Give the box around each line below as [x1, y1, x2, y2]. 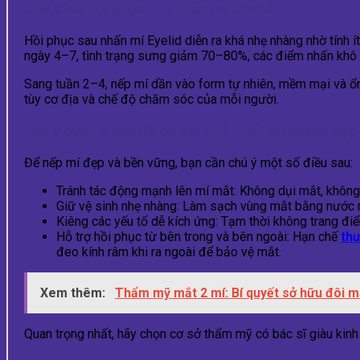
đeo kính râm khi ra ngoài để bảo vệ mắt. [56, 243, 281, 260]
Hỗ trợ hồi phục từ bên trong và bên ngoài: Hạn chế [56, 228, 341, 244]
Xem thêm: [40, 284, 108, 301]
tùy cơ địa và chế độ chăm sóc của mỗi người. [24, 92, 279, 108]
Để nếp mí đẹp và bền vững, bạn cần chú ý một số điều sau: [24, 154, 353, 170]
